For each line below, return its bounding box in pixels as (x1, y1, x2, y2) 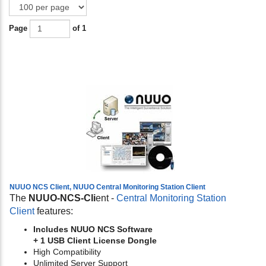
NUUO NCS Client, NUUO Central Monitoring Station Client (9, 183, 205, 192)
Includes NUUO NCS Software (33, 224, 153, 235)
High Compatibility (33, 247, 101, 257)
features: (34, 206, 73, 217)
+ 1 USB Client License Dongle (33, 236, 157, 246)
